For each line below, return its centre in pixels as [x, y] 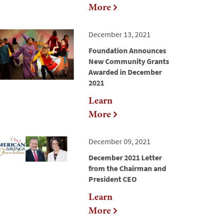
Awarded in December [125, 72]
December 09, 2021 [120, 142]
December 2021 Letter [125, 158]
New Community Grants [129, 61]
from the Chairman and [127, 168]
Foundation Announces [127, 51]
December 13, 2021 [120, 34]
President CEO [113, 179]
